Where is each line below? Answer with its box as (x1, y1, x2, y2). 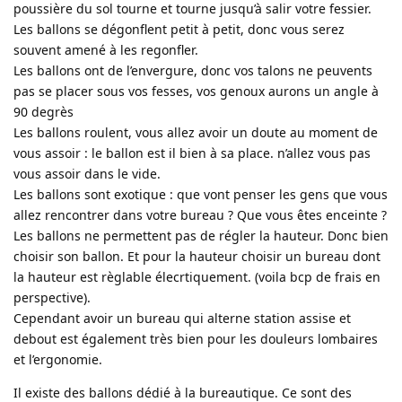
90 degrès (13, 102, 74, 120)
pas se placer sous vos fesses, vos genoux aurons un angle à (13, 82, 379, 100)
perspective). (13, 288, 91, 306)
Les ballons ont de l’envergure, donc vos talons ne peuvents (13, 61, 372, 79)
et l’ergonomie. (13, 350, 102, 368)
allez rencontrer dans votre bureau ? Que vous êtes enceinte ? (13, 205, 387, 223)
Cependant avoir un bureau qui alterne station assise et (13, 309, 351, 327)
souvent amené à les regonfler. (13, 40, 198, 58)
